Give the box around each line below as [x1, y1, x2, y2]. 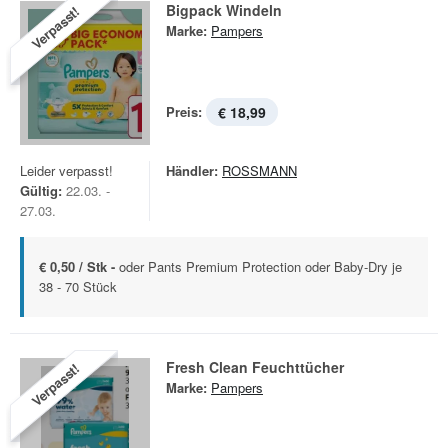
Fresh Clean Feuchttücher [166, 357, 344, 377]
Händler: [166, 161, 218, 180]
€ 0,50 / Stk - [39, 257, 119, 276]
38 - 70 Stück [39, 277, 117, 296]
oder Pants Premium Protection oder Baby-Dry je [119, 257, 402, 276]
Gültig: [20, 181, 62, 200]
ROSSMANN [222, 161, 297, 180]
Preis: [166, 102, 202, 121]
